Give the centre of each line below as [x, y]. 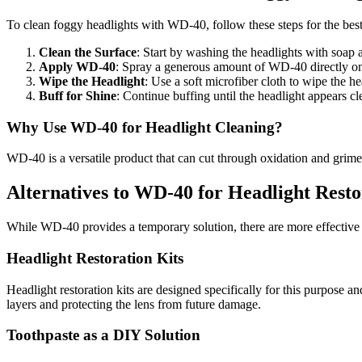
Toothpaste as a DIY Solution [103, 335]
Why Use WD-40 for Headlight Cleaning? [145, 127]
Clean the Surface [88, 52]
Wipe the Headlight [92, 81]
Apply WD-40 [77, 66]
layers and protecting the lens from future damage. [134, 304]
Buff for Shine [78, 95]
